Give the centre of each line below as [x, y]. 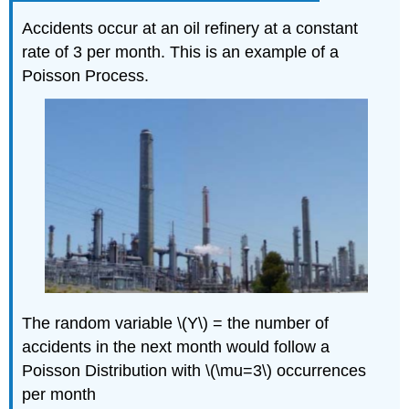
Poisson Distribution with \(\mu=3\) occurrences [194, 371]
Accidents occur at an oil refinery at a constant [190, 28]
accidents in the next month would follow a [176, 347]
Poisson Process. [86, 75]
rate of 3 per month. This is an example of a [181, 52]
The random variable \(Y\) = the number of [176, 324]
